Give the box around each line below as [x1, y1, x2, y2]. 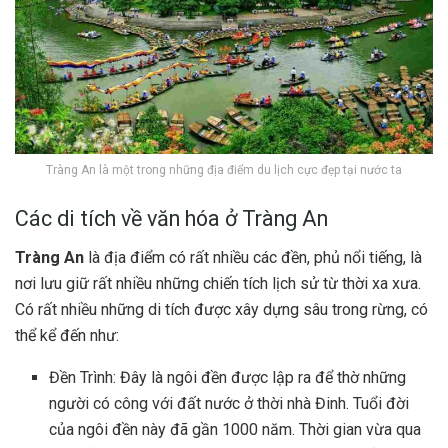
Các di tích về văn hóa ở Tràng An [15, 206, 328, 232]
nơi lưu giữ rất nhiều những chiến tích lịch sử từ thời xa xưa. [15, 273, 421, 293]
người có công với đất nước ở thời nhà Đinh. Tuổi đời [49, 393, 410, 413]
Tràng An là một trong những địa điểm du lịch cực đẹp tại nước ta [46, 162, 402, 177]
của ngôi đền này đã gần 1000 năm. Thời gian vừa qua [49, 419, 422, 439]
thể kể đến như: [15, 325, 119, 345]
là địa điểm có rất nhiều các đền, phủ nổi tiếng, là [84, 247, 422, 267]
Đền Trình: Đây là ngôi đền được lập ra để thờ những [49, 367, 407, 387]
